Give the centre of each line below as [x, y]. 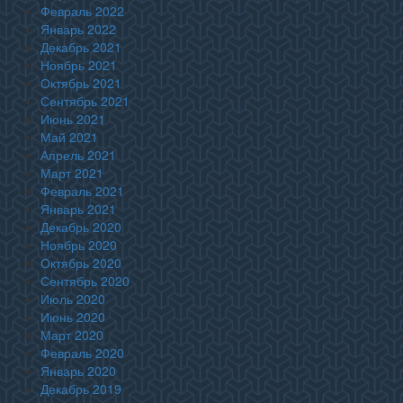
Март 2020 [72, 335]
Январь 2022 [78, 29]
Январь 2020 [78, 371]
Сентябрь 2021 [85, 101]
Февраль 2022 [82, 11]
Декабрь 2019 [81, 389]
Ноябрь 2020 [79, 245]
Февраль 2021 [82, 191]
